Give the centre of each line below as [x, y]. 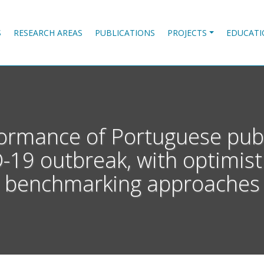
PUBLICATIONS [125, 32]
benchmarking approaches [132, 183]
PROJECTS [187, 32]
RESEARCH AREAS [48, 32]
